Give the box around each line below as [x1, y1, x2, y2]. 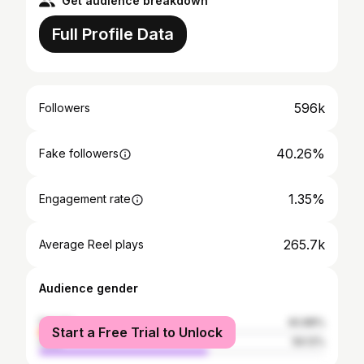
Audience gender [39, 281, 138, 295]
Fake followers [39, 146, 119, 160]
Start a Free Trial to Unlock [52, 324, 223, 340]
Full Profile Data [52, 24, 174, 44]
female [39, 316, 73, 328]
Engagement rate [39, 192, 131, 206]
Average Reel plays [39, 237, 144, 251]
